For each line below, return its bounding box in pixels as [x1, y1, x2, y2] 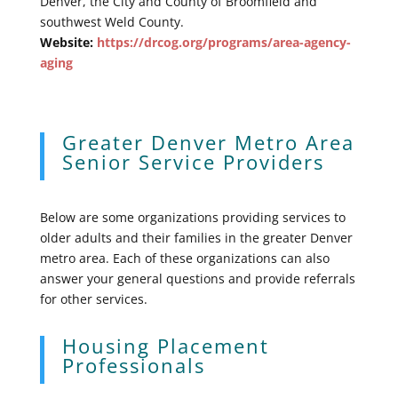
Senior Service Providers [61, 147, 324, 175]
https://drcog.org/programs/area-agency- [96, 33, 351, 51]
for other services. [39, 290, 147, 307]
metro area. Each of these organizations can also [39, 249, 330, 267]
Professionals [61, 351, 205, 378]
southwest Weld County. [39, 12, 184, 30]
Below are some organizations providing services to [39, 208, 346, 226]
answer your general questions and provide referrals [39, 269, 355, 287]
